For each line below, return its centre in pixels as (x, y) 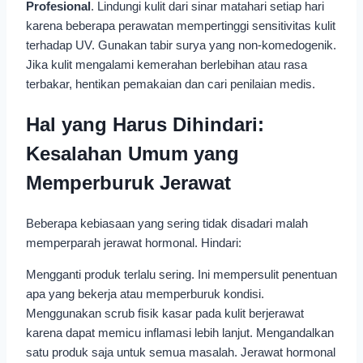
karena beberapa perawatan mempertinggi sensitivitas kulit (181, 26)
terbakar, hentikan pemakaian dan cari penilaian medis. (171, 84)
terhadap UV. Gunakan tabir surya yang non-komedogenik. (181, 45)
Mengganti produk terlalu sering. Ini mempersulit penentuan (181, 274)
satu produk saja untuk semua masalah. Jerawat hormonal (181, 352)
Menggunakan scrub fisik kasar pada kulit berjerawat (165, 313)
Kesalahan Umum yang (132, 153)
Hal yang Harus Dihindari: (145, 124)
